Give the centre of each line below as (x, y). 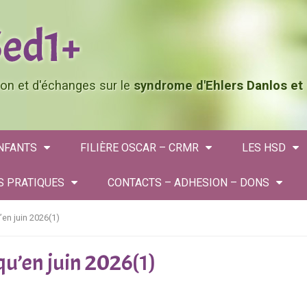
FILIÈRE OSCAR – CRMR (139, 148)
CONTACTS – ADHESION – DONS (188, 183)
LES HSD (264, 148)
